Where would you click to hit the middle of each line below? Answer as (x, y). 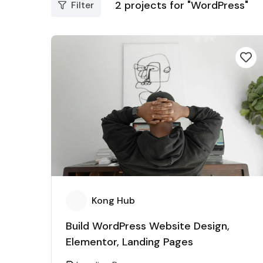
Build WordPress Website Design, (148, 226)
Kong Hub (113, 200)
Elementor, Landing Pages (129, 242)
